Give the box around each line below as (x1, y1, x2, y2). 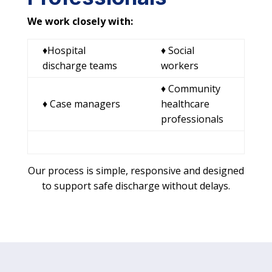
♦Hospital (42, 44, 86, 58)
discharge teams (42, 59, 117, 73)
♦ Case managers (42, 97, 120, 111)
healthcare (160, 97, 209, 111)
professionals (160, 112, 223, 126)
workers (160, 59, 199, 73)
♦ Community (160, 82, 220, 96)
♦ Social (160, 44, 194, 58)
